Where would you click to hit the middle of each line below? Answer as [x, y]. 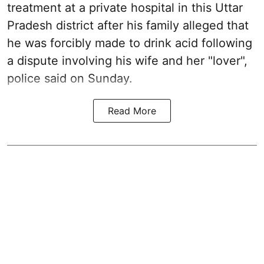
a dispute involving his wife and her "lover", [127, 60]
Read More [132, 110]
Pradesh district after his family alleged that [128, 25]
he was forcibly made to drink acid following [130, 43]
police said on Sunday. [70, 78]
